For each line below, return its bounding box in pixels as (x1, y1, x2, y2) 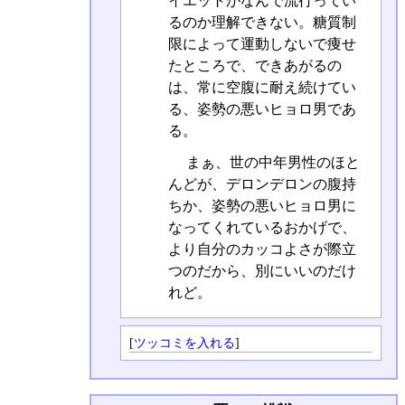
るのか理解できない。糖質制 (167, 14, 356, 30)
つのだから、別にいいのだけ (167, 262, 356, 278)
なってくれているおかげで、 (167, 219, 356, 235)
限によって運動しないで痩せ (167, 35, 356, 52)
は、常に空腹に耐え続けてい (167, 79, 356, 95)
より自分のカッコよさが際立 (167, 240, 356, 257)
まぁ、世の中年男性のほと (182, 154, 360, 170)
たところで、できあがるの (167, 57, 342, 73)
